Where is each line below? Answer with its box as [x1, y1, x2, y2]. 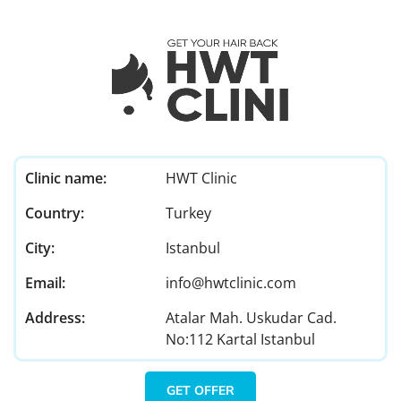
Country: [25, 203, 84, 224]
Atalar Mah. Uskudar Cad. [165, 308, 337, 328]
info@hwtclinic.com [165, 273, 296, 294]
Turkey [165, 203, 211, 224]
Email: [25, 273, 65, 294]
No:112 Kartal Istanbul [165, 329, 315, 350]
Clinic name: [25, 168, 107, 189]
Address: [25, 308, 85, 328]
